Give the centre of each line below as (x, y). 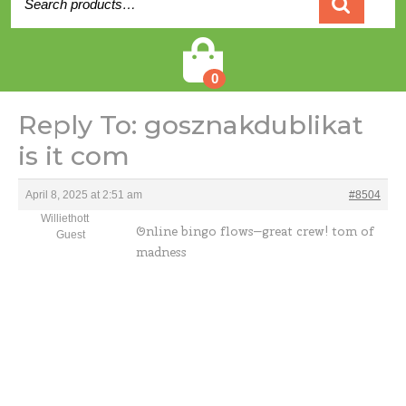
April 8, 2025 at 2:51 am (84, 195)
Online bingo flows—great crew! (234, 231)
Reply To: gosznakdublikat (191, 125)
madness (161, 252)
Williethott (65, 218)
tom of (353, 231)
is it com (74, 155)
